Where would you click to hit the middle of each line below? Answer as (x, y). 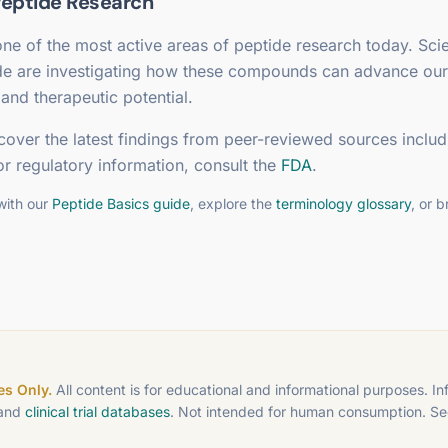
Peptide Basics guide (121, 203)
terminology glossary (343, 203)
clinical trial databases (97, 411)
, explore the (233, 203)
